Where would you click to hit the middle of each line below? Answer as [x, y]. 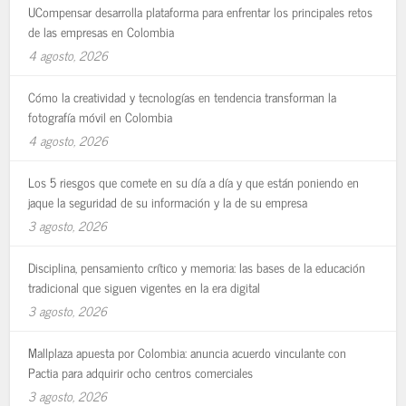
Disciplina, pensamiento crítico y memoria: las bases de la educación [197, 266]
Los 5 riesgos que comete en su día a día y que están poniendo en [194, 181]
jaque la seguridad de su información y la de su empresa [168, 201]
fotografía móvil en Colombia [101, 116]
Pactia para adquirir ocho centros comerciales [141, 372]
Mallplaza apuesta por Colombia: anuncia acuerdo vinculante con [188, 352]
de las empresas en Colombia [101, 31]
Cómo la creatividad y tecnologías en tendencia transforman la [183, 96]
